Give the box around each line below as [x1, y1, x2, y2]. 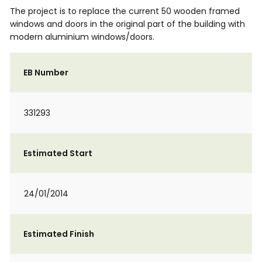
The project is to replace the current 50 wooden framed [10, 5, 240, 17]
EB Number [23, 67, 68, 78]
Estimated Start [23, 147, 92, 159]
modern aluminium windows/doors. [10, 31, 154, 43]
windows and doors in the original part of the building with [10, 18, 245, 30]
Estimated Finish [23, 228, 94, 240]
